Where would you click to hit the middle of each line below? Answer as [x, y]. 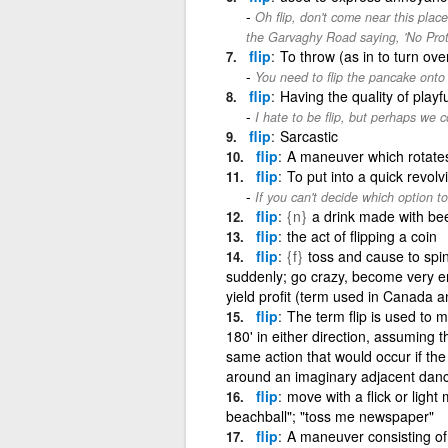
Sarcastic [308, 135]
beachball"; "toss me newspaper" [329, 415]
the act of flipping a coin [361, 235]
